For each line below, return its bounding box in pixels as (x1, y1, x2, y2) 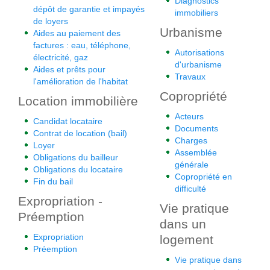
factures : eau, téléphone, (33, 40, 131, 50)
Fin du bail (33, 177, 73, 186)
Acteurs (175, 111, 204, 121)
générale (175, 160, 209, 169)
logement (160, 233, 213, 246)
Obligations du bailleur (33, 152, 118, 162)
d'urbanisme (175, 60, 222, 69)
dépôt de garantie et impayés (33, 4, 145, 14)
